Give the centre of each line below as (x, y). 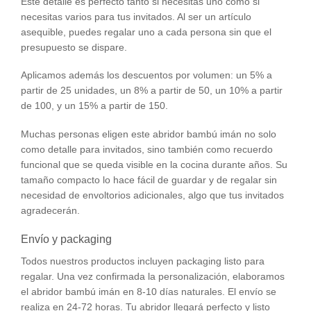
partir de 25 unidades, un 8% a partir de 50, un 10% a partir (152, 91)
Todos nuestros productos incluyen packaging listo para (143, 261)
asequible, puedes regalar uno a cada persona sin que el (146, 32)
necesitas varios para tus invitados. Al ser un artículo (136, 17)
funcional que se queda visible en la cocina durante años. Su (154, 164)
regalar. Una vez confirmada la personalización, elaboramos (153, 276)
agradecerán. (50, 210)
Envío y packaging (66, 239)
